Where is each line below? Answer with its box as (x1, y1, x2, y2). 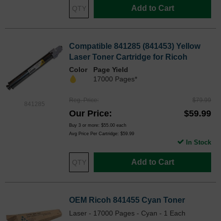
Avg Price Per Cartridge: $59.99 (69, 131, 134, 137)
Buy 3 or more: (69, 123, 101, 128)
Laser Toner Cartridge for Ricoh (69, 53, 187, 62)
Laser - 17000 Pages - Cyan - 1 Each (69, 209, 185, 218)
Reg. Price (69, 97, 97, 104)
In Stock (186, 139, 211, 147)
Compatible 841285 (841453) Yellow (69, 42, 200, 51)
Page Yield (93, 66, 128, 74)
